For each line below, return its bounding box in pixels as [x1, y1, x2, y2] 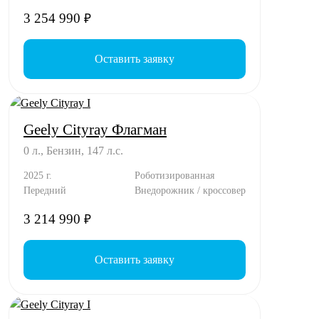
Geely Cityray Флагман [23, 121, 167, 138]
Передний [23, 184, 66, 197]
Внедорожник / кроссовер [135, 184, 246, 197]
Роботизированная [135, 169, 214, 182]
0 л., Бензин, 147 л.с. [23, 145, 123, 157]
